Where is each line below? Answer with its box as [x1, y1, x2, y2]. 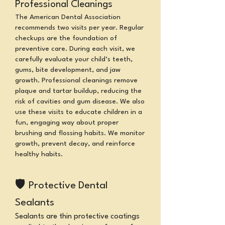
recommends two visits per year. [15, 24, 120, 31]
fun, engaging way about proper [15, 119, 119, 126]
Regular [120, 24, 144, 31]
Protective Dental [29, 181, 107, 191]
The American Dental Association [15, 14, 121, 21]
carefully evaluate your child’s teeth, [15, 56, 133, 63]
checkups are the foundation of [15, 35, 117, 42]
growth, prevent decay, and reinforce [15, 140, 135, 147]
